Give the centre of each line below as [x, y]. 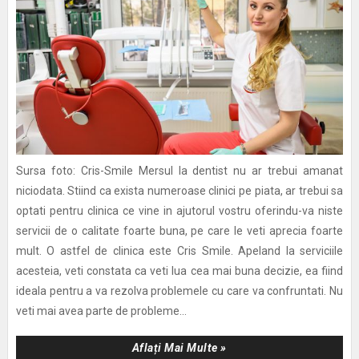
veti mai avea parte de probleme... [101, 311]
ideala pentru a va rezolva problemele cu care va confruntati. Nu [179, 291]
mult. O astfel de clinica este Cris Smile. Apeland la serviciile [179, 251]
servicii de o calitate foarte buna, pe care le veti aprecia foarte [179, 231]
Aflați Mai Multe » [179, 348]
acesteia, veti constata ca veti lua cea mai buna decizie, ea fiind [179, 271]
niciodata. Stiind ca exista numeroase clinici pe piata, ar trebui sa [179, 191]
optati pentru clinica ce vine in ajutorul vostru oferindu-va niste [179, 211]
